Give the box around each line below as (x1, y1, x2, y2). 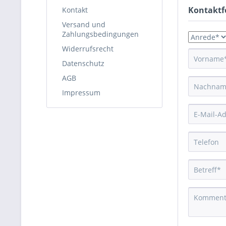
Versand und (62, 19, 105, 29)
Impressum (62, 87, 100, 97)
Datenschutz (62, 58, 104, 68)
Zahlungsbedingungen (62, 29, 139, 39)
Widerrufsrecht (62, 43, 114, 53)
